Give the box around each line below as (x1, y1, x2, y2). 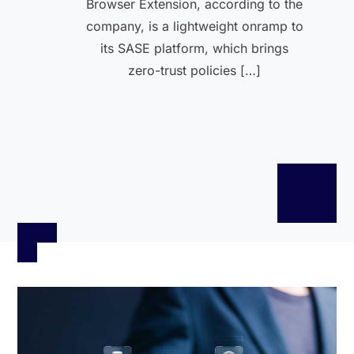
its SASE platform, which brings (100, 40, 289, 56)
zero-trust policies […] (128, 62, 262, 78)
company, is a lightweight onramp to (85, 18, 303, 34)
